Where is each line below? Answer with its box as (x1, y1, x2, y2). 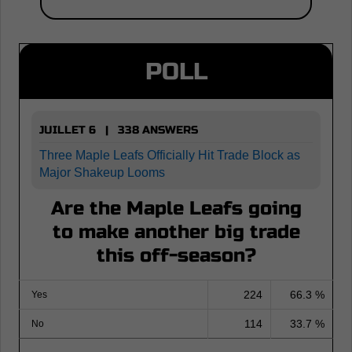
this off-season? (96, 244, 256, 267)
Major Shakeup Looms (39, 165, 165, 179)
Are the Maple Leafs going (50, 196, 302, 220)
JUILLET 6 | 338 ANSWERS (39, 123, 198, 137)
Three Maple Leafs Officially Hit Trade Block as (39, 148, 300, 162)
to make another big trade (52, 220, 300, 244)
